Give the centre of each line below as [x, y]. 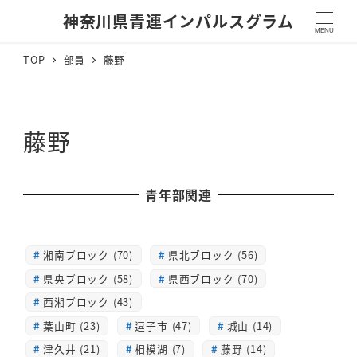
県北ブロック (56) [213, 255]
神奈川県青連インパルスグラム [178, 21]
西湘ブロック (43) [88, 302]
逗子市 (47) [163, 325]
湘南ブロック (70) [88, 255]
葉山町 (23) [72, 325]
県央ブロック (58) [88, 278]
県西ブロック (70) [213, 278]
